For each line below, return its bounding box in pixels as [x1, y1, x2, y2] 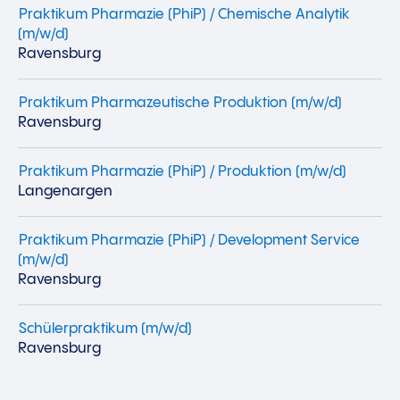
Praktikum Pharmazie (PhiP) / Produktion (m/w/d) [19, 164, 346, 179]
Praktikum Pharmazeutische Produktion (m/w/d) [19, 96, 342, 111]
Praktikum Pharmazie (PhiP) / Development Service [19, 233, 360, 248]
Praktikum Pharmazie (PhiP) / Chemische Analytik [19, 7, 350, 22]
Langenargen [18, 184, 112, 199]
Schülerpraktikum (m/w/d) [19, 321, 192, 337]
